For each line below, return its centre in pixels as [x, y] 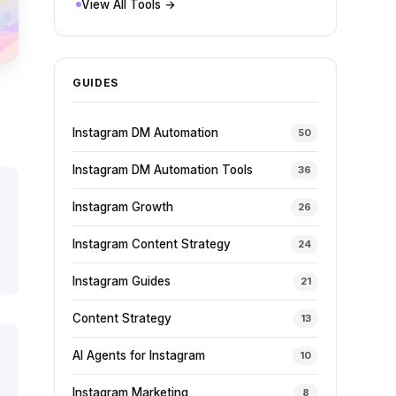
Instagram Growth [122, 207]
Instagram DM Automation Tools [162, 170]
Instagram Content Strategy [151, 244]
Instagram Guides [121, 281]
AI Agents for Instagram [138, 355]
